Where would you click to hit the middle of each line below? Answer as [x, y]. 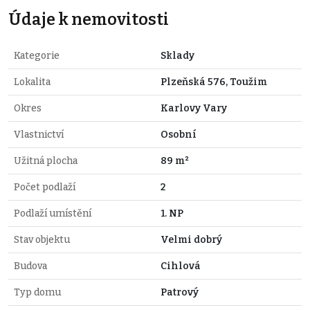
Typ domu [37, 292]
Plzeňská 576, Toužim [214, 82]
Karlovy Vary [194, 108]
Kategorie [37, 55]
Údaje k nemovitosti [89, 19]
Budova [30, 266]
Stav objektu [42, 239]
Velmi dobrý [191, 239]
